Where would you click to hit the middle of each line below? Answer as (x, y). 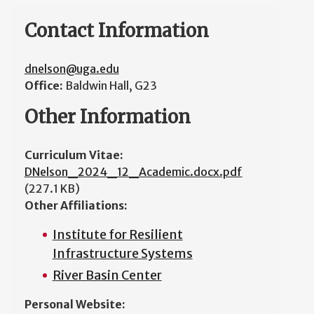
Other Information (107, 117)
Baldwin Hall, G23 (111, 86)
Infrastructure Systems (122, 253)
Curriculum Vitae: (74, 155)
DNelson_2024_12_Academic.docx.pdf (133, 172)
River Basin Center (107, 275)
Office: (45, 86)
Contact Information (116, 30)
